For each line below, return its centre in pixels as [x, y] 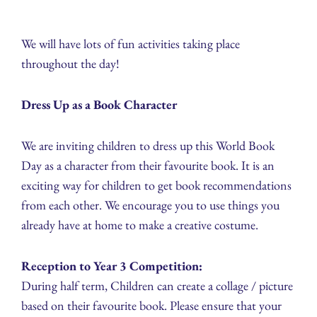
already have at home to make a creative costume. [140, 224]
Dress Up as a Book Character [99, 104]
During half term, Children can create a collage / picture [157, 285]
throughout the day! [70, 63]
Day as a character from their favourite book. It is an [148, 165]
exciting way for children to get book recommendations [156, 185]
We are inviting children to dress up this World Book [148, 145]
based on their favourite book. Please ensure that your [151, 305]
